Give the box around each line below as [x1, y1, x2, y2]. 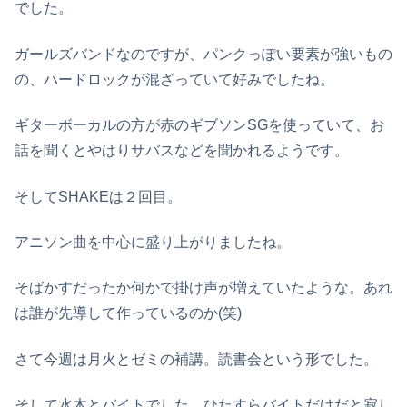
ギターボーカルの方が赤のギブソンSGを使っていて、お [15, 117, 384, 134]
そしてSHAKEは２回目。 [15, 188, 182, 204]
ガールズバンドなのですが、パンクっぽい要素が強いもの [15, 45, 392, 62]
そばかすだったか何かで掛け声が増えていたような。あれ [15, 280, 392, 296]
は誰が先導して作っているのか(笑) [15, 305, 242, 322]
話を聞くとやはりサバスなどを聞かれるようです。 [15, 143, 349, 159]
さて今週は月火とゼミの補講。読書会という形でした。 [15, 351, 378, 367]
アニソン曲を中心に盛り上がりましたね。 [15, 234, 291, 251]
